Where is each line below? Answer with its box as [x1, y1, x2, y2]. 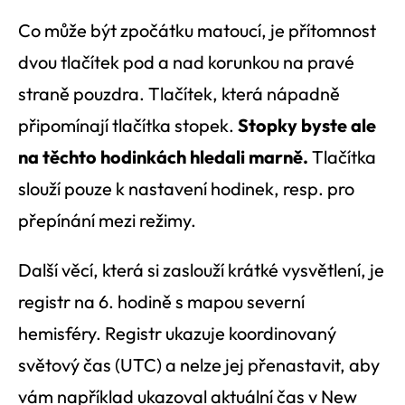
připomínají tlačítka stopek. [18, 114, 238, 137]
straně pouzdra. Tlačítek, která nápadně [18, 82, 340, 106]
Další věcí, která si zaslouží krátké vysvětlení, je [18, 259, 384, 282]
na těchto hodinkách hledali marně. [18, 146, 312, 169]
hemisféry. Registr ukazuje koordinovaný [18, 322, 336, 345]
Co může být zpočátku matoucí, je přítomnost [18, 19, 376, 42]
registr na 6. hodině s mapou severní [18, 290, 305, 314]
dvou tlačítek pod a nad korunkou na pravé [18, 51, 354, 74]
